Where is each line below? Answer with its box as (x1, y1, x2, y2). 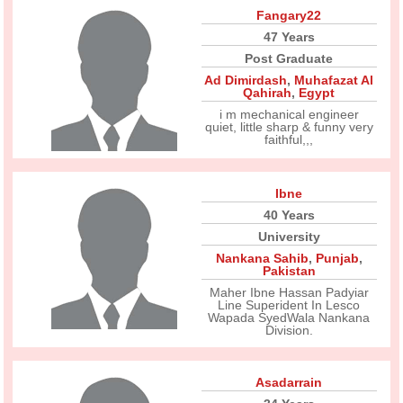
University (257, 229, 320, 245)
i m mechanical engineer (219, 107, 359, 122)
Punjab (315, 251, 359, 266)
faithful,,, (264, 132, 314, 148)
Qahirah (243, 85, 292, 101)
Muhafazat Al (294, 73, 374, 88)
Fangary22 (256, 8, 322, 23)
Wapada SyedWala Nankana (208, 310, 371, 326)
